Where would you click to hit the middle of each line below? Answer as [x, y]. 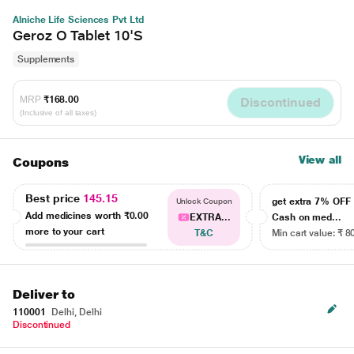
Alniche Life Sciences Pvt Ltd [78, 20]
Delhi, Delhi [75, 312]
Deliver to [44, 294]
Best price [55, 198]
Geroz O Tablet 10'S [78, 35]
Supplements [46, 59]
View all [320, 160]
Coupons [41, 162]
